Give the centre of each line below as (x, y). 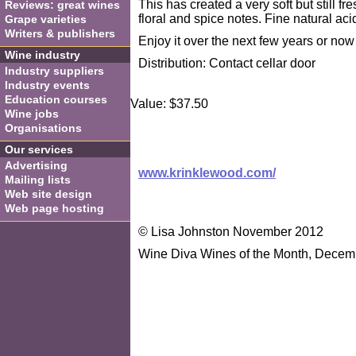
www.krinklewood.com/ (207, 173)
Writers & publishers (60, 33)
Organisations (43, 128)
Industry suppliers (54, 71)
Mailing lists (38, 180)
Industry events (47, 85)
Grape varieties (46, 19)
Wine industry (43, 55)
